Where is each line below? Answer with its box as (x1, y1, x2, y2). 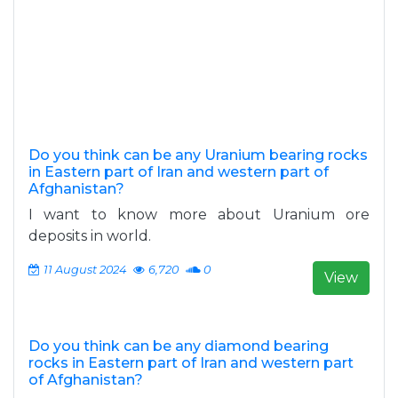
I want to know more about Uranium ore (28, 206, 370, 223)
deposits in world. (28, 227, 151, 244)
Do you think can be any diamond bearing (28, 338, 329, 354)
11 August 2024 (44, 263, 126, 276)
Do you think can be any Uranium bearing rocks (28, 147, 368, 163)
